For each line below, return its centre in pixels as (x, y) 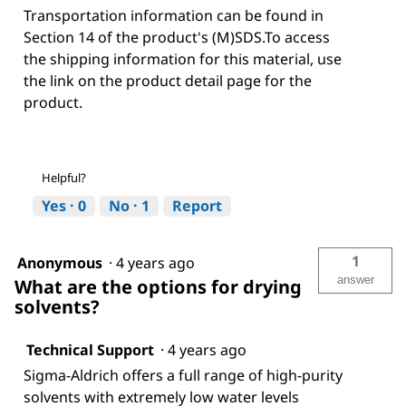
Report (197, 206)
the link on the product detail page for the (168, 81)
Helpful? (64, 178)
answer (355, 280)
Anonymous (60, 263)
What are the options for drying (158, 287)
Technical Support (90, 350)
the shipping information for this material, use (183, 59)
